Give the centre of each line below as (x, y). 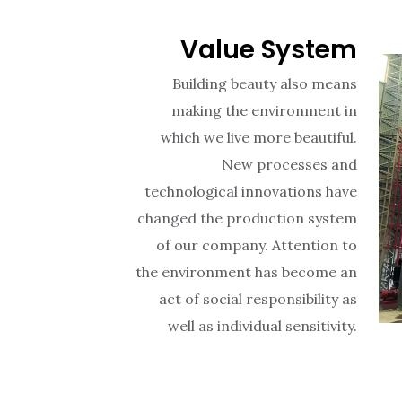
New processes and (289, 165)
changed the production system (247, 218)
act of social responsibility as (258, 299)
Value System (269, 50)
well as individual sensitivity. (262, 326)
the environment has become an (246, 272)
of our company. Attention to (257, 245)
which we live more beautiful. (259, 138)
